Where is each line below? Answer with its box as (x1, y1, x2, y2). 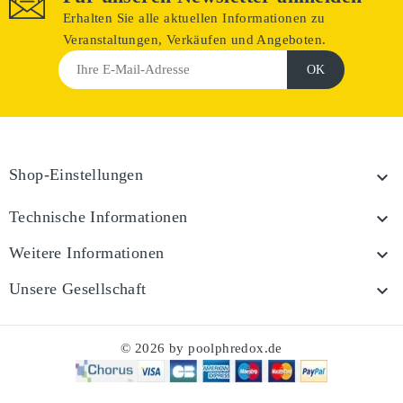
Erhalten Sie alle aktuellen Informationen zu (63, 11, 326, 25)
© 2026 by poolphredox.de (121, 341, 282, 355)
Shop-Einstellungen (9, 166, 144, 184)
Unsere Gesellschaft (9, 280, 147, 298)
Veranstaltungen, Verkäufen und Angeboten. (63, 32, 327, 47)
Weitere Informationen (9, 244, 165, 262)
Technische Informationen (9, 208, 188, 226)
